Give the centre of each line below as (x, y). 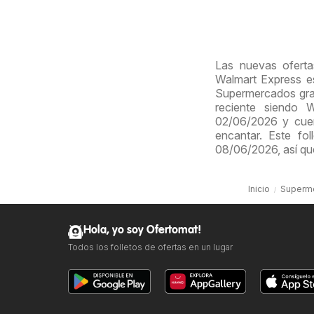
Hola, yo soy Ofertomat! (142, 230)
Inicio (259, 189)
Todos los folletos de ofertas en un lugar (150, 247)
